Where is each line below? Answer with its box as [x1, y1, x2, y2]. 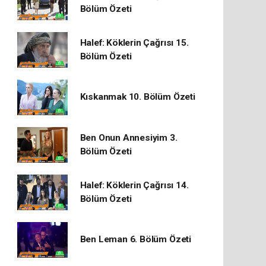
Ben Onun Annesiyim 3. [80, 132, 178, 143]
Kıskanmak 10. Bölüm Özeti [80, 91, 195, 103]
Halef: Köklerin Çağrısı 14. [80, 179, 189, 191]
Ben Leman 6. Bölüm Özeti [80, 234, 191, 245]
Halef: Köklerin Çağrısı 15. [80, 37, 189, 48]
